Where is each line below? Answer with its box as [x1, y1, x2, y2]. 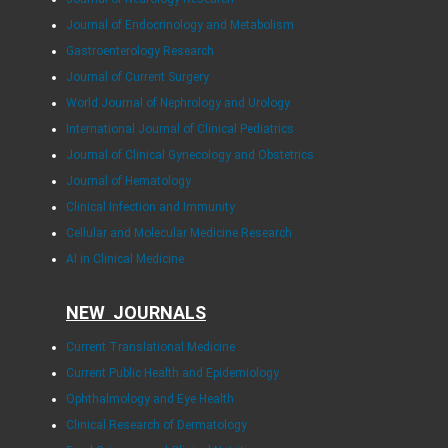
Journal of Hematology [65, 174, 191, 189]
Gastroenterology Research [65, 44, 214, 59]
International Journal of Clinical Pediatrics [65, 122, 294, 137]
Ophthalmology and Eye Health [65, 392, 234, 407]
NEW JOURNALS [65, 302, 206, 324]
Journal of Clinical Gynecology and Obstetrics [65, 148, 314, 163]
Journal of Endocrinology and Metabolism [65, 18, 294, 33]
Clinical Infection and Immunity [65, 200, 235, 215]
